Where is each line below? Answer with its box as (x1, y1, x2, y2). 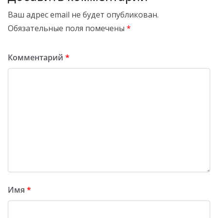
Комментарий (8, 52, 65, 63)
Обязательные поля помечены (8, 22, 127, 34)
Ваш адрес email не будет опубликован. (8, 9, 159, 20)
